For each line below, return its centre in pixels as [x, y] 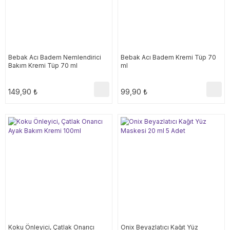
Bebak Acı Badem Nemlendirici [55, 57]
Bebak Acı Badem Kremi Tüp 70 [168, 57]
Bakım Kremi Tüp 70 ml [43, 65]
